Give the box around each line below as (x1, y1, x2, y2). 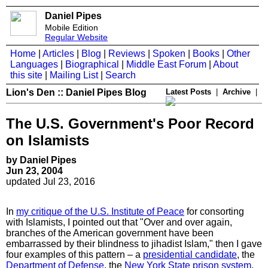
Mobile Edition (45, 23, 98, 32)
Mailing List (50, 70, 98, 80)
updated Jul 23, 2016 (6, 176, 95, 187)
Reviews (108, 48, 145, 59)
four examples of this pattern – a (6, 249, 143, 260)
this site (10, 70, 42, 80)
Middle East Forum (126, 59, 206, 69)
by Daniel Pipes (6, 154, 77, 165)
